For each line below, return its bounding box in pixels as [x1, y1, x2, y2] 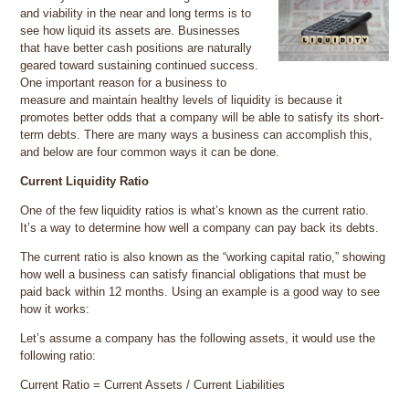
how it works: [20, 302, 90, 317]
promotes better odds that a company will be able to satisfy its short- [20, 110, 384, 125]
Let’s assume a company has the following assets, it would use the [20, 331, 376, 346]
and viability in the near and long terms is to [20, 6, 252, 21]
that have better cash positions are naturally [20, 41, 253, 56]
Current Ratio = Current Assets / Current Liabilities [20, 378, 286, 393]
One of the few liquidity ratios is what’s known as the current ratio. [20, 204, 370, 218]
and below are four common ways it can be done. [20, 145, 288, 160]
